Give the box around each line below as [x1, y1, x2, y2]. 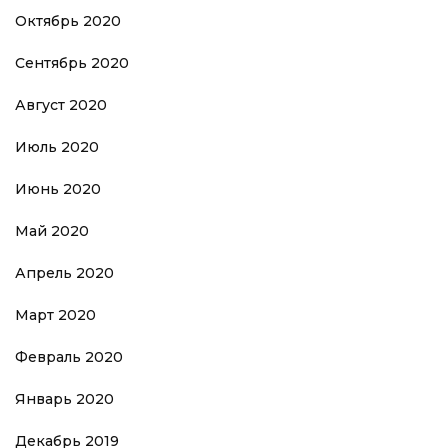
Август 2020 [15, 96, 107, 115]
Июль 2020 [15, 138, 99, 157]
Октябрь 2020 [15, 12, 121, 31]
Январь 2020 [15, 390, 114, 409]
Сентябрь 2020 [15, 54, 129, 73]
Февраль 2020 [15, 348, 123, 367]
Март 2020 [15, 306, 96, 325]
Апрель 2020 [15, 264, 114, 283]
